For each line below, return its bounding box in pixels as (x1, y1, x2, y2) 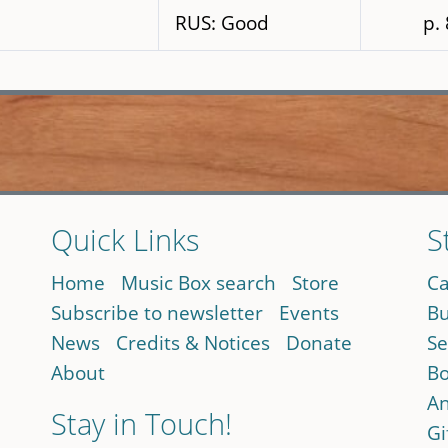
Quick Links (51, 220, 201, 260)
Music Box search (121, 269, 277, 297)
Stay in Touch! (51, 404, 233, 444)
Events (279, 299, 340, 327)
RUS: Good (174, 9, 269, 37)
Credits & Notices (116, 329, 271, 357)
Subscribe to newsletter (51, 299, 264, 327)
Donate (286, 329, 353, 357)
